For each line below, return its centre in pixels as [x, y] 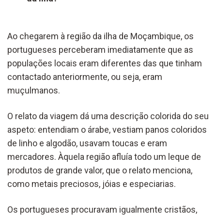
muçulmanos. [34, 90]
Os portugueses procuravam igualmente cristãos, [102, 209]
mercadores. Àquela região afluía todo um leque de [104, 156]
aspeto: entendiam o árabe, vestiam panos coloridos [107, 129]
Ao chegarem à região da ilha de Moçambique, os [101, 36]
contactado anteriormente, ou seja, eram [85, 77]
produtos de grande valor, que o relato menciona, [100, 170]
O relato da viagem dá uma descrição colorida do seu [108, 116]
